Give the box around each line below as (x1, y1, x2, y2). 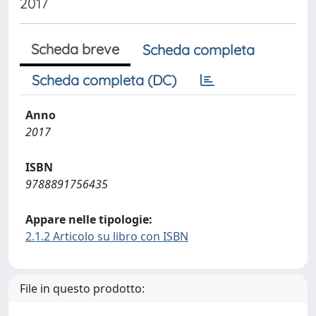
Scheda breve (31, 40, 119, 58)
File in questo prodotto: (20, 281, 145, 296)
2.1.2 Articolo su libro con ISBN (25, 229, 188, 244)
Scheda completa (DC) (32, 71, 176, 89)
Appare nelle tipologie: (25, 212, 152, 227)
